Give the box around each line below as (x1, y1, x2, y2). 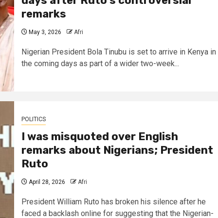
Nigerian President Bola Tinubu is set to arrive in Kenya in (21, 47, 216, 56)
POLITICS (21, 115, 46, 123)
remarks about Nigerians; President (21, 143, 213, 157)
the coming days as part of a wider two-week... (21, 58, 179, 68)
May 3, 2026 (27, 28, 61, 36)
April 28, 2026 (27, 178, 65, 185)
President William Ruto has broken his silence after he (21, 197, 206, 206)
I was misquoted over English (21, 129, 178, 143)
